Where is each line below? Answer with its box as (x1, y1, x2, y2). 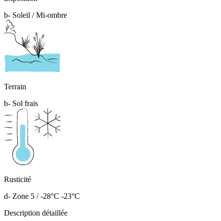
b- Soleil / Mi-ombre (4, 10, 67, 19)
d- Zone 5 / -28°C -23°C (4, 191, 80, 200)
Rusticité (4, 175, 31, 184)
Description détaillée (4, 208, 68, 217)
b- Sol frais (4, 99, 38, 108)
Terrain (4, 82, 26, 91)
